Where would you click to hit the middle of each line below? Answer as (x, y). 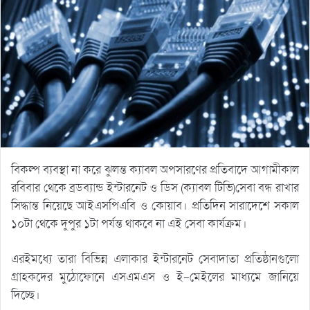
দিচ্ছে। (26, 295)
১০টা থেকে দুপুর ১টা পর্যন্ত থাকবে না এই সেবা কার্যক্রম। (129, 224)
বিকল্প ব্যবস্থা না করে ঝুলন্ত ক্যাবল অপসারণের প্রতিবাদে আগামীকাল (155, 170)
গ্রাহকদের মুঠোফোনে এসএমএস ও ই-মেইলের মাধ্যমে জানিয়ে (155, 277)
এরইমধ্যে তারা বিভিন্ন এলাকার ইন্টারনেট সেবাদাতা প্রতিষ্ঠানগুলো (155, 259)
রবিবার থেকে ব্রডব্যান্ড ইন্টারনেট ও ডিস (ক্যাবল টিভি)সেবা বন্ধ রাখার (155, 188)
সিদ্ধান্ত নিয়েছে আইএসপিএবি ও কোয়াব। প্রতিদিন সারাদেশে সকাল (155, 206)
